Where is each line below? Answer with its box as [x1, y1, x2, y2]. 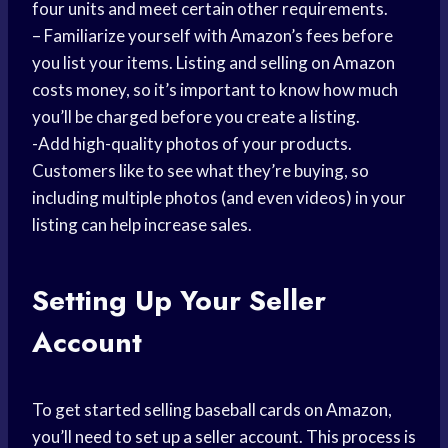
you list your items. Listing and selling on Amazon [32, 52, 395, 74]
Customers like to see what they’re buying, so [32, 160, 369, 182]
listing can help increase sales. [32, 214, 252, 236]
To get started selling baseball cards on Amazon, [32, 399, 392, 421]
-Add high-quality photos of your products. [32, 133, 352, 155]
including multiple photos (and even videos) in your [32, 187, 406, 209]
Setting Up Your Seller [32, 280, 326, 322]
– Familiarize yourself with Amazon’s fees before [32, 25, 393, 47]
